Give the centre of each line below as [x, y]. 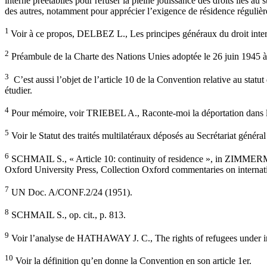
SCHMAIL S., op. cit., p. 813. [67, 215]
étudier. [18, 90]
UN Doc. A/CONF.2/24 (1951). [71, 193]
